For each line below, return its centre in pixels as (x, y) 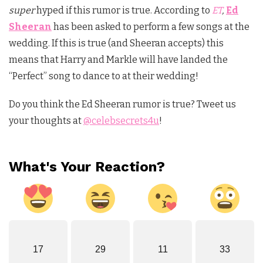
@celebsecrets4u (121, 121)
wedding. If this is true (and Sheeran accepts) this (116, 43)
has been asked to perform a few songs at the (151, 27)
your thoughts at (46, 121)
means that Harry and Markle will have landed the (118, 60)
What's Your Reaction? (87, 167)
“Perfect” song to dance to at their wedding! (104, 76)
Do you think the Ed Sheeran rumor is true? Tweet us (122, 104)
